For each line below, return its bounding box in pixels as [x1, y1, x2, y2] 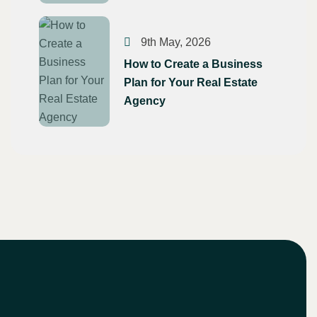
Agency [124, 94, 166, 107]
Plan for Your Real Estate [124, 76, 258, 88]
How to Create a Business [124, 57, 263, 70]
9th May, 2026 [138, 35, 211, 48]
